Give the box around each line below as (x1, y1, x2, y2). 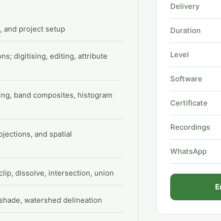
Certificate (170, 99, 208, 108)
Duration (170, 26, 201, 35)
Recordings (170, 123, 210, 132)
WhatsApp (170, 147, 207, 156)
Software (170, 74, 202, 83)
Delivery (170, 2, 199, 11)
